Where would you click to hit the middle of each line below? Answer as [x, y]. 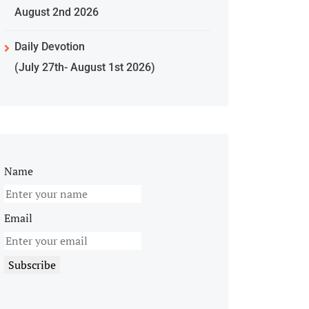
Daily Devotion [50, 47]
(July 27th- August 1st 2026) [85, 67]
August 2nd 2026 [57, 12]
